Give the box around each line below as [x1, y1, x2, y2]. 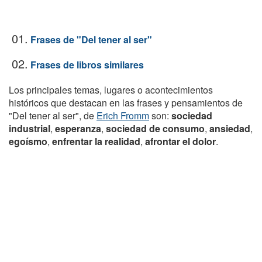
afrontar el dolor [145, 135, 216, 148]
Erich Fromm [96, 109, 149, 122]
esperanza [55, 122, 101, 135]
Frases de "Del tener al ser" [30, 33, 152, 46]
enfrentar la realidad [52, 135, 140, 148]
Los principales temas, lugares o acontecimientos [9, 83, 213, 96]
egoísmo [9, 135, 47, 148]
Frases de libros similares [30, 58, 144, 71]
